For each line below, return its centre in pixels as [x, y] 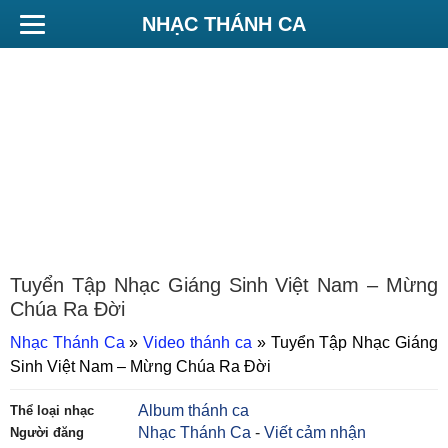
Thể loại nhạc [52, 410]
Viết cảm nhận [315, 432]
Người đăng [47, 432]
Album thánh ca [194, 410]
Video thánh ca [197, 342]
